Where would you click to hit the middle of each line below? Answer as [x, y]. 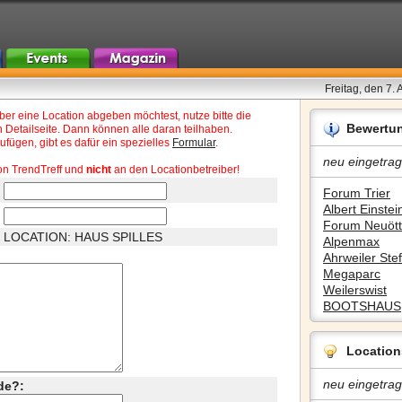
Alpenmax [351, 241]
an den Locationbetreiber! [175, 170]
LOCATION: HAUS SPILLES [83, 237]
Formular [194, 143]
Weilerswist [355, 290]
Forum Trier [357, 193]
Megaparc [352, 274]
